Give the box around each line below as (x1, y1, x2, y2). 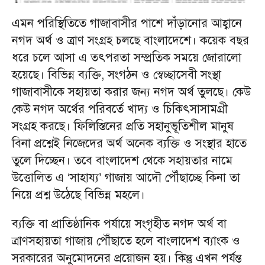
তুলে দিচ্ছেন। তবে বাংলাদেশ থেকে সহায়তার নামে (12, 153, 232, 169)
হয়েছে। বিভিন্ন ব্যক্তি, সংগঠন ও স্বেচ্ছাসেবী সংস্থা (12, 67, 221, 83)
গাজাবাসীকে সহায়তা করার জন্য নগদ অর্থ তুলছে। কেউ (12, 85, 251, 100)
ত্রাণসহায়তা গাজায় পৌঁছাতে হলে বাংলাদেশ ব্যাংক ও (12, 234, 240, 249)
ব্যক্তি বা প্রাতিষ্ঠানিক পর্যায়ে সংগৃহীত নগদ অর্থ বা (12, 216, 227, 232)
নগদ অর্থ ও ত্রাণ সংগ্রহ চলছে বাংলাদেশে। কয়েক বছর (12, 33, 249, 49)
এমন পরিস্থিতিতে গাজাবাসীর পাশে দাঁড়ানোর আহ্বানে (12, 16, 242, 31)
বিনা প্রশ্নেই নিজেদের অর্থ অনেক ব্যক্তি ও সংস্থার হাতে (12, 136, 247, 151)
